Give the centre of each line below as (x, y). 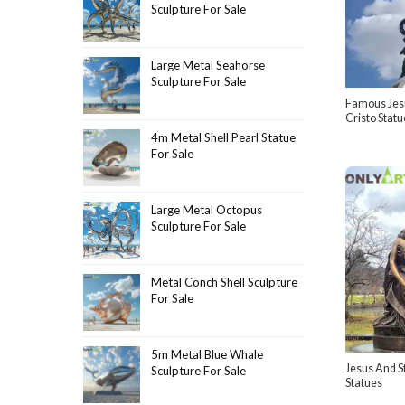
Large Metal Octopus (207, 209)
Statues (363, 383)
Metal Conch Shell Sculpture (224, 282)
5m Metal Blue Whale (207, 354)
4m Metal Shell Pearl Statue (223, 137)
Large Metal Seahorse (208, 65)
